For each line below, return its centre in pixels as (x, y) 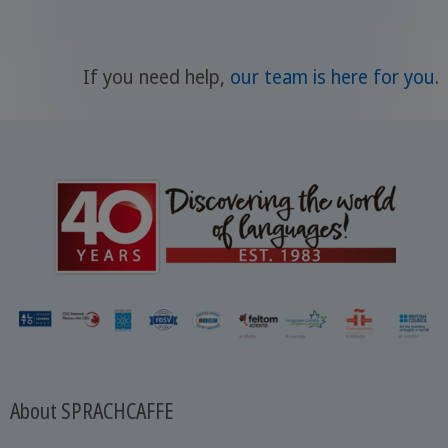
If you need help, (156, 76)
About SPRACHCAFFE (91, 410)
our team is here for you (332, 76)
